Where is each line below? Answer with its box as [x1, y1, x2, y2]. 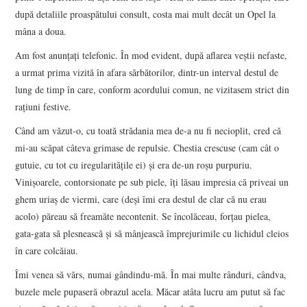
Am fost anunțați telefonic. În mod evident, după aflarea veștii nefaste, [15, 48, 288, 62]
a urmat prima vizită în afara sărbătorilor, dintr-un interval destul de [15, 65, 279, 79]
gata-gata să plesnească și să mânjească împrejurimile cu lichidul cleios [15, 226, 289, 240]
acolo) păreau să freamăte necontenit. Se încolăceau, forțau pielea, [15, 209, 271, 223]
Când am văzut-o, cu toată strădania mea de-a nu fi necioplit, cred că [15, 123, 282, 137]
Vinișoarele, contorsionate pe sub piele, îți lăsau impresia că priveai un [15, 175, 289, 188]
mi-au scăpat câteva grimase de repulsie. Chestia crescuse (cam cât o [15, 140, 280, 154]
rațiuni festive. [15, 99, 72, 113]
